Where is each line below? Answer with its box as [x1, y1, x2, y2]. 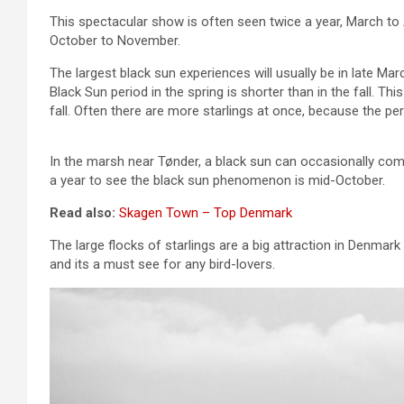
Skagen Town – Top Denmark [119, 205, 292, 222]
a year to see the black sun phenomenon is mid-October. [50, 172, 385, 189]
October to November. [50, 32, 180, 50]
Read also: [50, 205, 119, 222]
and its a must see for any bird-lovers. [50, 256, 275, 273]
